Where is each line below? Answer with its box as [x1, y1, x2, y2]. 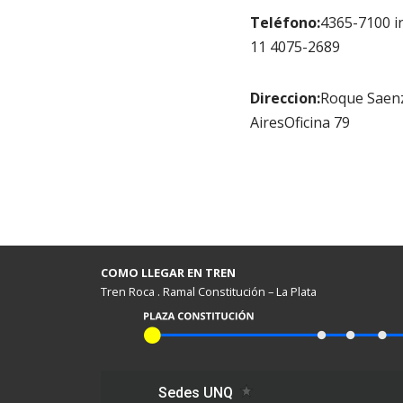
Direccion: [249, 88, 320, 108]
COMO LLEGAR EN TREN [101, 264, 236, 281]
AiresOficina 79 [249, 112, 350, 132]
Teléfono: [249, 13, 320, 32]
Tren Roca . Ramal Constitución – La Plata [101, 283, 317, 300]
